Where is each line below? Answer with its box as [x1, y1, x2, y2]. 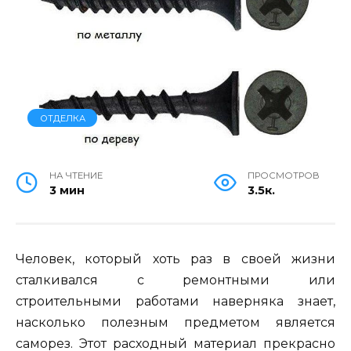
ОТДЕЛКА [39, 112, 85, 124]
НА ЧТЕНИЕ [49, 169, 103, 181]
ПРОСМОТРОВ [248, 169, 320, 181]
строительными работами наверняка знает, [16, 293, 335, 309]
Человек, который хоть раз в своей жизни [16, 251, 335, 266]
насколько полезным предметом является [16, 314, 335, 330]
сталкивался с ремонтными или [16, 272, 335, 288]
